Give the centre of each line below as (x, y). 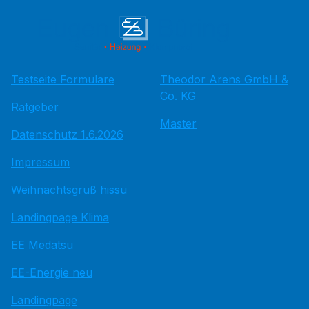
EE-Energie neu (52, 272)
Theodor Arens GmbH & (224, 79)
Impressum (40, 162)
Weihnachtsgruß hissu (69, 190)
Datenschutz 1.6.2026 (67, 134)
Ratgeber (35, 107)
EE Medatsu (42, 245)
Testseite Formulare (63, 79)
